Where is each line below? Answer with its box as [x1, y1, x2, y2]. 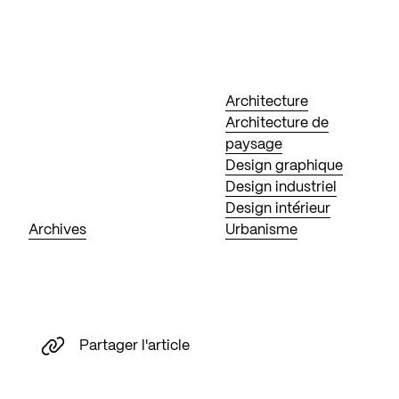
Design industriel [225, 181, 338, 194]
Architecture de [225, 117, 330, 130]
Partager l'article [79, 338, 190, 353]
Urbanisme [225, 224, 298, 237]
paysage [225, 138, 283, 151]
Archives [28, 224, 86, 237]
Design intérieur [225, 202, 331, 216]
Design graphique [225, 159, 344, 173]
